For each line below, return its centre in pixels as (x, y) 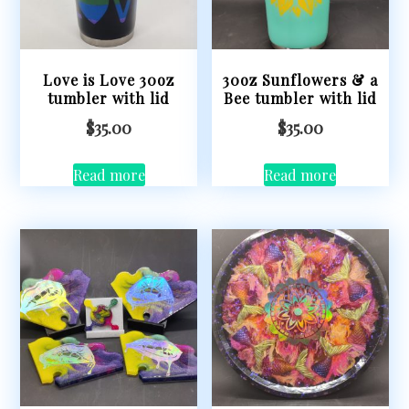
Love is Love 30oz (109, 79)
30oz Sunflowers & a (300, 79)
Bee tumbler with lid (300, 98)
